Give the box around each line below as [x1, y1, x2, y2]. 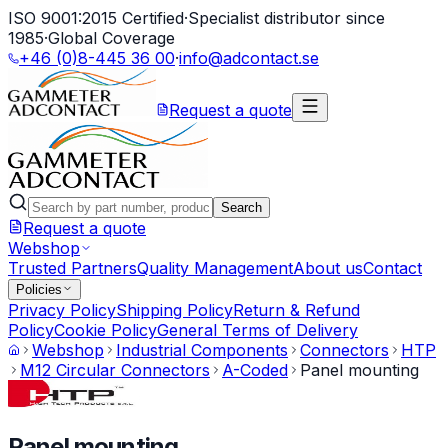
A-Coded [222, 360, 288, 380]
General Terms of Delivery [157, 320, 358, 340]
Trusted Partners [8, 258, 137, 278]
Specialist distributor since [188, 8, 385, 28]
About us [293, 258, 363, 278]
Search [221, 200, 262, 215]
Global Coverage [48, 28, 175, 48]
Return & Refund [233, 300, 360, 320]
